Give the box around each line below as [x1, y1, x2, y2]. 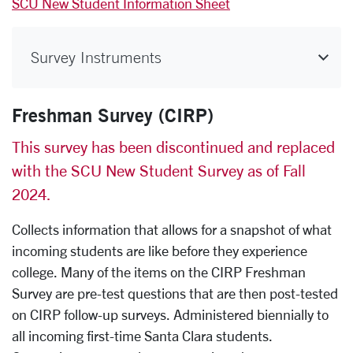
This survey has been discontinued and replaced [12, 137, 335, 156]
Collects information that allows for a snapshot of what [12, 221, 332, 237]
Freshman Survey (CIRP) [12, 102, 214, 127]
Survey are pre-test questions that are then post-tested [12, 284, 338, 301]
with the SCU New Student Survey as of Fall [12, 161, 306, 180]
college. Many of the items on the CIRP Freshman [12, 263, 306, 280]
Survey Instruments [31, 47, 162, 66]
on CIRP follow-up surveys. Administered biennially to [12, 306, 329, 322]
